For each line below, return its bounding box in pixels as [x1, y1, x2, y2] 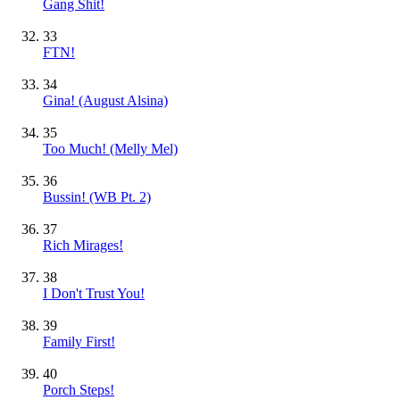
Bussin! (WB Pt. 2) [43, 189, 151, 205]
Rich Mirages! [43, 237, 123, 254]
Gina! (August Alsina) [43, 93, 168, 109]
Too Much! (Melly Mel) [43, 141, 178, 157]
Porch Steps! [43, 382, 114, 398]
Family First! [43, 334, 115, 350]
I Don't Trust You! [43, 286, 145, 302]
